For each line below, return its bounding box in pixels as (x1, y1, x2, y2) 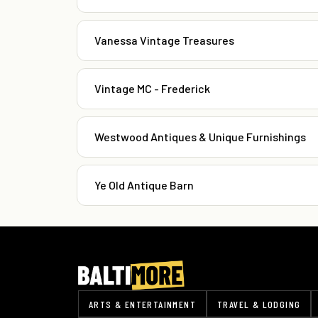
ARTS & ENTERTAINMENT (89, 298, 196, 310)
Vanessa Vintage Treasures (94, 33, 234, 48)
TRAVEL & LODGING (217, 298, 301, 310)
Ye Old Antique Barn (94, 178, 194, 192)
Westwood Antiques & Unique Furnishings (94, 130, 306, 144)
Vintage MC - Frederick (94, 82, 210, 96)
